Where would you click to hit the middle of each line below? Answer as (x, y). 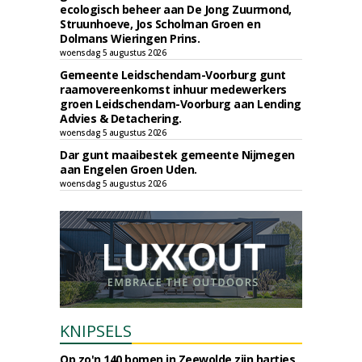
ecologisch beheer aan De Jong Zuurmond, (176, 9)
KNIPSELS (96, 331)
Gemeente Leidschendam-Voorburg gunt (173, 75)
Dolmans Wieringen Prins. (130, 38)
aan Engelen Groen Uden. (128, 169)
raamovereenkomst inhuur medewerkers (173, 89)
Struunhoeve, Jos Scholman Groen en (160, 24)
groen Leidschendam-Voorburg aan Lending (181, 104)
